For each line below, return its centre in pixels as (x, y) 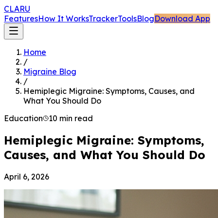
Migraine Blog (50, 72)
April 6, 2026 (27, 176)
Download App (182, 18)
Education (23, 118)
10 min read (71, 118)
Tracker (103, 18)
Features (21, 18)
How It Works (63, 18)
